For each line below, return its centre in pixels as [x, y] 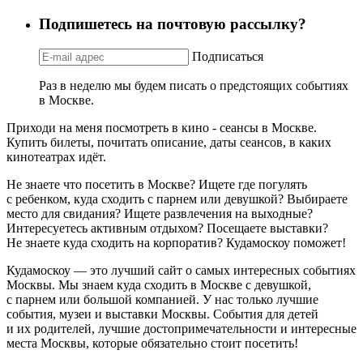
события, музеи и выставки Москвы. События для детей [162, 314]
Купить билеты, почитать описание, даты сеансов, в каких [169, 142]
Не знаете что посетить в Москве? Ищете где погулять [157, 184]
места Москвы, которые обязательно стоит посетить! [152, 343]
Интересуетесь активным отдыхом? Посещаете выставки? [167, 228]
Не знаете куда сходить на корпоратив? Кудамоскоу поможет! [176, 242]
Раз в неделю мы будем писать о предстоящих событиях [194, 85]
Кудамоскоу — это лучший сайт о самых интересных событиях [181, 270]
